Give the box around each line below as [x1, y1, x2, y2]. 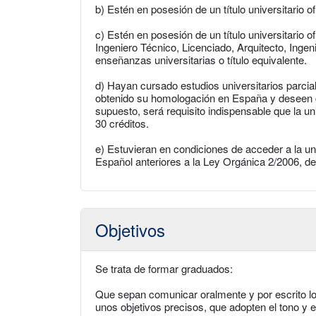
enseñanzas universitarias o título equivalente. [95, 52, 307, 67]
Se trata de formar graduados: [95, 261, 233, 276]
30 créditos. [95, 116, 149, 130]
